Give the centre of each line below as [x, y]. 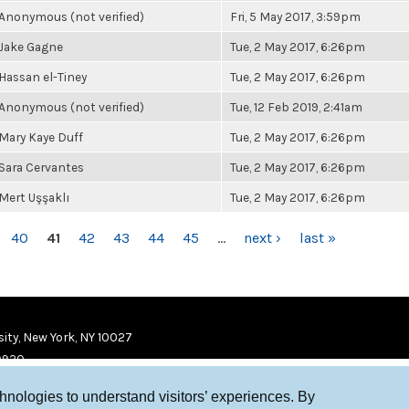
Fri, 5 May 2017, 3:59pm [295, 16]
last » [318, 238]
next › [262, 238]
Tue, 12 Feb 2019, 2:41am [296, 107]
